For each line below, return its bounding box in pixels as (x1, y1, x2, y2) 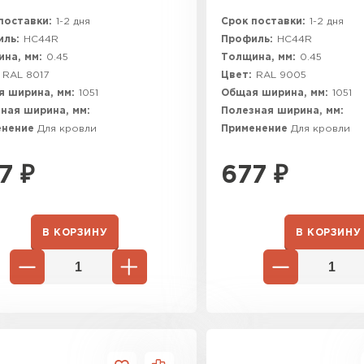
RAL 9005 (256, 71, 306, 80)
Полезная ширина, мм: (221, 106, 344, 115)
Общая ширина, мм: (221, 89, 328, 97)
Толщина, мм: (221, 53, 296, 62)
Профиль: (221, 35, 273, 44)
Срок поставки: (221, 17, 305, 26)
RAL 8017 (2, 71, 49, 80)
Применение (221, 124, 291, 133)
